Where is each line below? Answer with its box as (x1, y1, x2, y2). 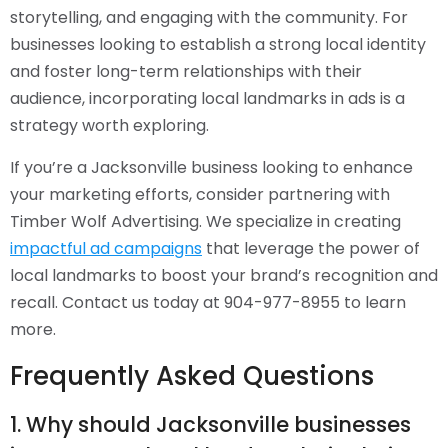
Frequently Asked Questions (10, 358, 374, 395)
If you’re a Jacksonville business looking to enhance (10, 156, 413, 180)
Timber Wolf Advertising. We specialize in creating (10, 210, 401, 234)
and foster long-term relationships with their (10, 60, 362, 84)
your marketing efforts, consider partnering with (10, 183, 390, 207)
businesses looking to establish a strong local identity (10, 33, 426, 57)
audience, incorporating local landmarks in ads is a (10, 87, 405, 111)
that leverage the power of (202, 237, 420, 261)
